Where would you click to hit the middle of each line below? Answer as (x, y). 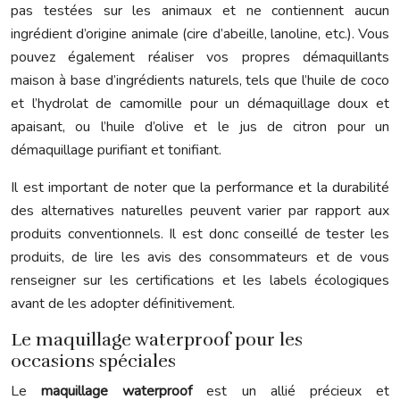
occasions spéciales (93, 361)
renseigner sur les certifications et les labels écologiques (200, 280)
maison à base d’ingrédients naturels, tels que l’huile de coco (200, 80)
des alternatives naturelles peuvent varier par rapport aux (200, 211)
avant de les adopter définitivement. (123, 304)
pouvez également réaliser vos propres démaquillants (200, 57)
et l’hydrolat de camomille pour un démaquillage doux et (200, 104)
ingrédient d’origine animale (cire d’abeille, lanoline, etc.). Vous (200, 34)
